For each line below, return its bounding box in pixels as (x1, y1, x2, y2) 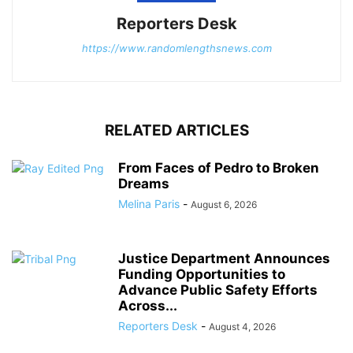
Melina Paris (118, 197, 180, 211)
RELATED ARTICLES (104, 121, 249, 140)
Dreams (118, 176, 169, 192)
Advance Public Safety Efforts (118, 282, 318, 299)
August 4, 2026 (209, 321, 276, 333)
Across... (118, 298, 177, 314)
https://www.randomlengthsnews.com (81, 42, 272, 55)
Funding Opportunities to (118, 266, 285, 283)
